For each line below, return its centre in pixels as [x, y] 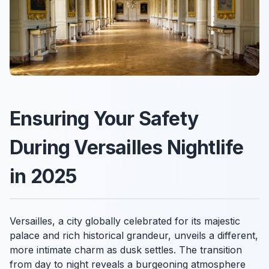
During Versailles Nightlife [127, 147]
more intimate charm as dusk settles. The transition [126, 250]
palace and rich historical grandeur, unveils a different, [134, 235]
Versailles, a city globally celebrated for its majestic [125, 221]
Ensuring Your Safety [104, 119]
